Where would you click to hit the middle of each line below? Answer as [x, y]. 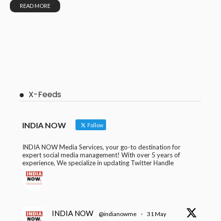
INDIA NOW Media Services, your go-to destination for [101, 147]
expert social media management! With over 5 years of [101, 155]
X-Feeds [45, 95]
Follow [95, 125]
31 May [157, 214]
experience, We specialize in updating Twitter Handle [98, 163]
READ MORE [35, 6]
